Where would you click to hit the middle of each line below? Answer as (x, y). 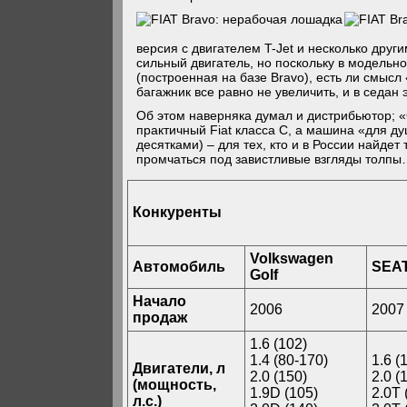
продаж (160, 318)
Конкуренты (178, 213)
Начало (160, 301)
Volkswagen (292, 258)
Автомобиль (179, 267)
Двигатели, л (179, 368)
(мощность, (175, 385)
